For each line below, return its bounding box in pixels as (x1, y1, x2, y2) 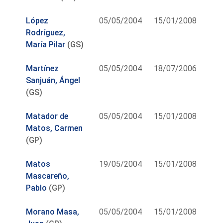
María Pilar (26, 39, 66, 49)
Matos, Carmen (26, 123, 83, 133)
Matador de (26, 111, 69, 121)
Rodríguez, (26, 27, 66, 37)
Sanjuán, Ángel (26, 75, 81, 85)
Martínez (26, 63, 59, 73)
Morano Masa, (26, 207, 80, 217)
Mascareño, (26, 171, 70, 181)
